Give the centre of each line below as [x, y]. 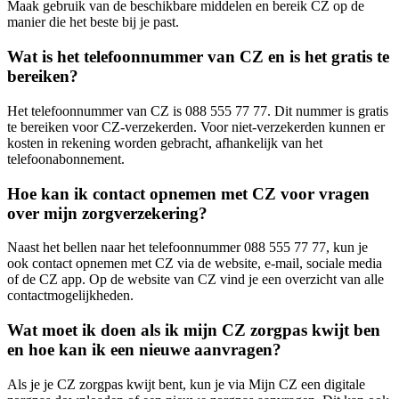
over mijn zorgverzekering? [107, 213]
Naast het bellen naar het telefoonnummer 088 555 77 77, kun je [187, 248]
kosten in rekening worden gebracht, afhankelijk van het [165, 142]
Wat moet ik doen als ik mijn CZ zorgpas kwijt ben [194, 330]
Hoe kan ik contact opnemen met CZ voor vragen [188, 193]
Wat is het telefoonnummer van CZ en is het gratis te [198, 57]
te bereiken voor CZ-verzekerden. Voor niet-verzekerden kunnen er [196, 126]
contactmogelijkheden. [70, 296]
